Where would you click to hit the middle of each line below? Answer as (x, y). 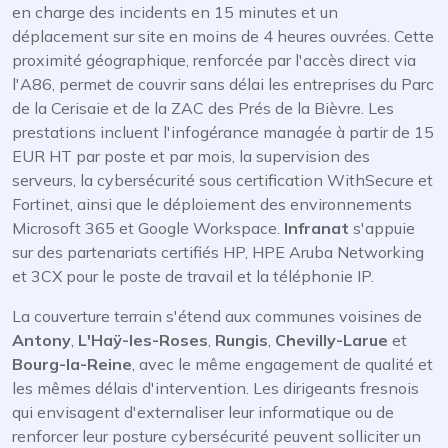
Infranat (316, 228)
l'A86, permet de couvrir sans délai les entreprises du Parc (223, 84)
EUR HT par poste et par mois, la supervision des (191, 156)
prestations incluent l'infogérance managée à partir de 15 (223, 132)
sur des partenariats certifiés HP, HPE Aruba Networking (218, 252)
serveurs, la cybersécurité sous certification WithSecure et (222, 180)
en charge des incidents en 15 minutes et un (175, 12)
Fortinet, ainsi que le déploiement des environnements (212, 204)
